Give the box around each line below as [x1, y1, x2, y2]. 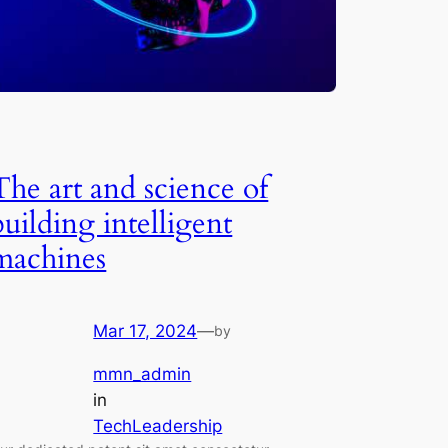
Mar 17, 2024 [93, 321, 198, 342]
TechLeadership [93, 416, 223, 437]
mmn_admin [93, 364, 192, 385]
